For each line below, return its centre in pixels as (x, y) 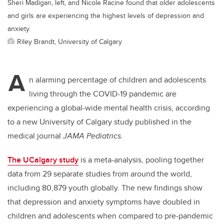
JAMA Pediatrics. (93, 136)
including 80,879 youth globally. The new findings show (105, 188)
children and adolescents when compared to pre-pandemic (110, 216)
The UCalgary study (43, 160)
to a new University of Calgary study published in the (99, 122)
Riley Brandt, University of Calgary (69, 41)
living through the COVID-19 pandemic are (103, 94)
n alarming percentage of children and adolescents (117, 80)
